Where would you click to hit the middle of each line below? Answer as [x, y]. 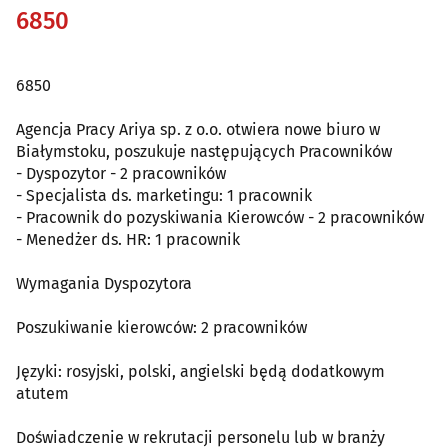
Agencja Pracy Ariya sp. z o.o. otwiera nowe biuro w [198, 129]
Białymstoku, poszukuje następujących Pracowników [204, 151]
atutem [42, 393]
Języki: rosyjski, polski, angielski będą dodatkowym [200, 371]
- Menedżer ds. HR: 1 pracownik [128, 239]
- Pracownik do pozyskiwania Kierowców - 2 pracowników [220, 217]
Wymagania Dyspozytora [104, 283]
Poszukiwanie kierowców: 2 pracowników [161, 327]
